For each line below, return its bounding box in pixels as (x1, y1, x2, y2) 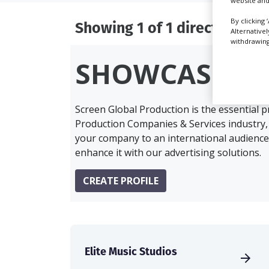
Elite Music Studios (85, 244, 177, 259)
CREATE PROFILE (83, 174, 159, 188)
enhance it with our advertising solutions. (75, 146, 261, 160)
